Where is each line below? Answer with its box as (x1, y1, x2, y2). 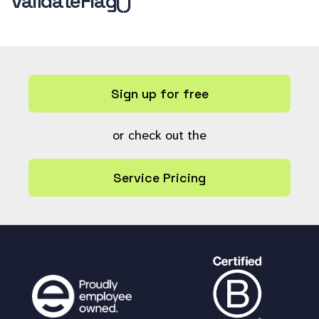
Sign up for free (110, 85, 209, 102)
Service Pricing (113, 169, 206, 186)
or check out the (113, 127, 206, 144)
